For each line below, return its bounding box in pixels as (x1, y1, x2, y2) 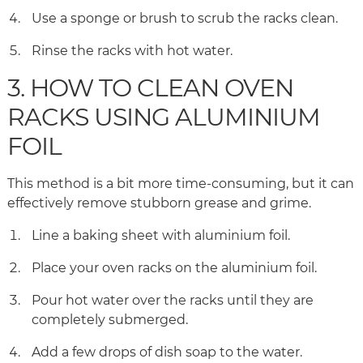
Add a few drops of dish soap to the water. (32, 344, 305, 361)
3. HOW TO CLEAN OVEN (7, 73, 293, 104)
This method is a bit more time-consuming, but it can (7, 176, 354, 192)
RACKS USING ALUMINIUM (7, 102, 320, 133)
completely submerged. (32, 312, 191, 328)
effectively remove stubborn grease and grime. (7, 195, 314, 211)
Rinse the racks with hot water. (32, 43, 236, 59)
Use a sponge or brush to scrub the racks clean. (32, 11, 341, 27)
